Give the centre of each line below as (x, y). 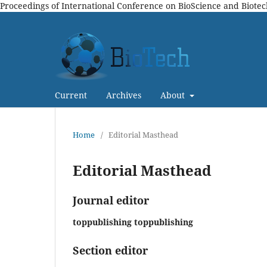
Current (71, 95)
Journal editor (111, 200)
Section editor (110, 250)
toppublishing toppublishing (133, 222)
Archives (124, 95)
